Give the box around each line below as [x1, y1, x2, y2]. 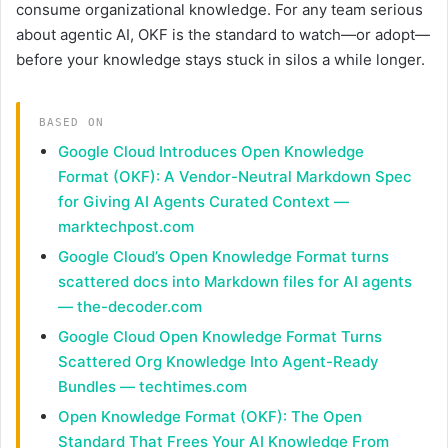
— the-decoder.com [57, 296, 202, 316]
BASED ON [38, 115, 104, 129]
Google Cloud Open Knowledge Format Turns [57, 326, 382, 346]
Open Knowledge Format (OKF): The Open [57, 406, 362, 426]
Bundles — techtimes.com [57, 376, 247, 396]
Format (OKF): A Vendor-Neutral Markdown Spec [57, 166, 412, 186]
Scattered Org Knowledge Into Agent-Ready [57, 351, 379, 371]
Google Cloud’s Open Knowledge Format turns [57, 246, 389, 266]
